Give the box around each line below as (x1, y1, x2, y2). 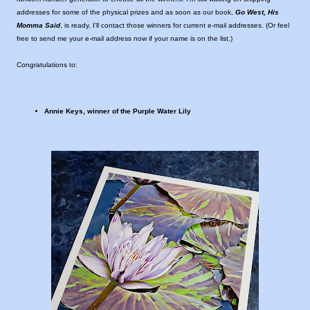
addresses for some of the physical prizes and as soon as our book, (17, 8, 235, 17)
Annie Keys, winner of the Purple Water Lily (44, 107, 191, 115)
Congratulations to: (17, 61, 77, 69)
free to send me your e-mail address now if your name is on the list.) (17, 35, 232, 43)
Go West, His (235, 8, 279, 17)
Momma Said (17, 21, 60, 30)
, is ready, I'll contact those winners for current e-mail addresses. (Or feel (60, 21, 289, 30)
